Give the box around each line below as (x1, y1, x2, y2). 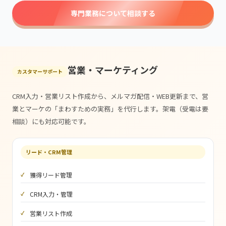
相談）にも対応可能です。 (12, 116, 90, 126)
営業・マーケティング (68, 63, 158, 76)
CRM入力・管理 (30, 189, 73, 198)
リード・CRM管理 (26, 147, 72, 156)
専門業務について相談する (71, 8, 155, 18)
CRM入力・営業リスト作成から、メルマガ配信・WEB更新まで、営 (12, 91, 208, 101)
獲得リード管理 (30, 170, 72, 179)
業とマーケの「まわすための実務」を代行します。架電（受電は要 (12, 103, 208, 114)
